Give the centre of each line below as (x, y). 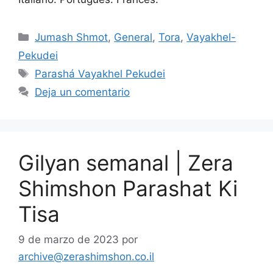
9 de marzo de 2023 (69, 239)
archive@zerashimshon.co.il (86, 256)
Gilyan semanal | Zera (126, 163)
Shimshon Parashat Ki (128, 188)
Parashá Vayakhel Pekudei (100, 74)
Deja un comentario (83, 92)
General (133, 37)
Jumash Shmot (72, 37)
